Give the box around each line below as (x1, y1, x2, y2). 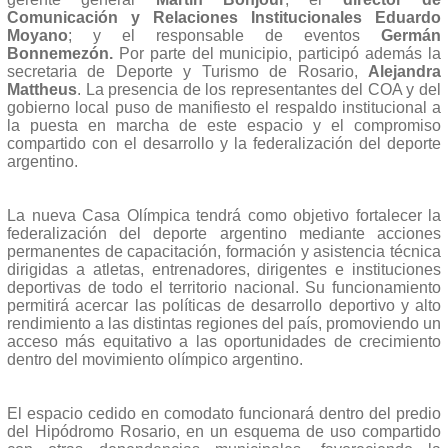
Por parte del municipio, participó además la (113, 44, 441, 62)
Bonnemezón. (7, 44, 113, 62)
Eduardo (375, 8, 441, 26)
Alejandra (368, 62, 441, 80)
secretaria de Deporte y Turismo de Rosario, (7, 62, 368, 80)
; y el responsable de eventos (68, 26, 381, 44)
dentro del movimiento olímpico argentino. (7, 350, 303, 368)
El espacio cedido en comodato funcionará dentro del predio (7, 404, 441, 422)
